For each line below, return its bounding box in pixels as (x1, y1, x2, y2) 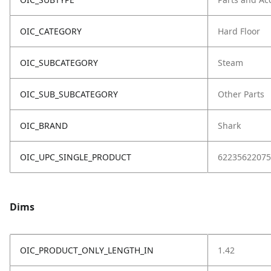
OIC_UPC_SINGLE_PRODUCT (20, 151, 131, 163)
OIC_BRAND (20, 120, 68, 131)
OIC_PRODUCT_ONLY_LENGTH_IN (20, 244, 154, 256)
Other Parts (218, 88, 264, 100)
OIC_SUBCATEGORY (20, 57, 98, 68)
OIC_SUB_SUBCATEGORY (20, 88, 118, 100)
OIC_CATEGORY (20, 25, 82, 37)
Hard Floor (218, 25, 260, 37)
